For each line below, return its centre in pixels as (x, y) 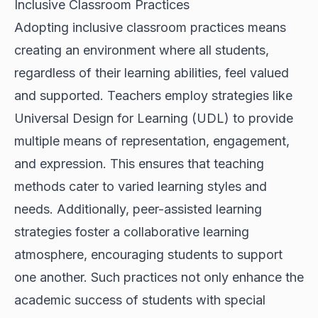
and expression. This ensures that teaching (139, 164)
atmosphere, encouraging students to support (148, 255)
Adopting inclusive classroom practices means (150, 28)
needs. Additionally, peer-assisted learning (138, 209)
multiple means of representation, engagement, (152, 141)
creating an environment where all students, (142, 50)
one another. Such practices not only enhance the (159, 278)
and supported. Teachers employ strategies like (153, 96)
